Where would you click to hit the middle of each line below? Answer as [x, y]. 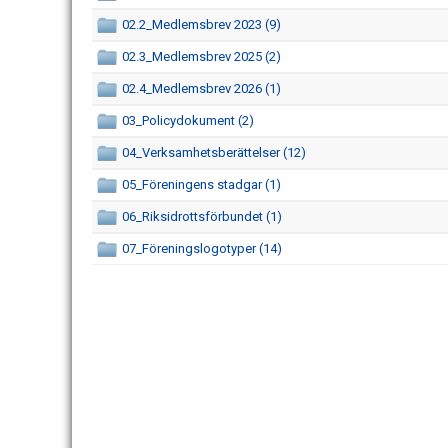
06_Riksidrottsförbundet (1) [202, 216]
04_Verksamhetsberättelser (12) [214, 152]
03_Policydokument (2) [188, 120]
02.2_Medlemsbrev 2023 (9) [201, 24]
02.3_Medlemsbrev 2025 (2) [201, 56]
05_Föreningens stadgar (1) [201, 184]
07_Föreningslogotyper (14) [202, 248]
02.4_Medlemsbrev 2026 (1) [201, 88]
